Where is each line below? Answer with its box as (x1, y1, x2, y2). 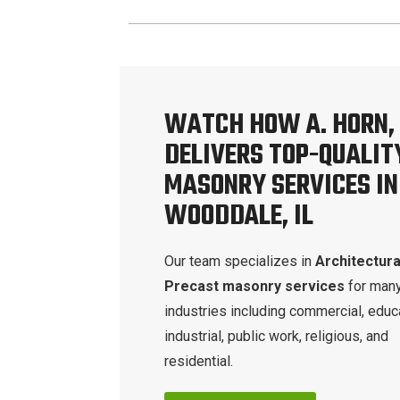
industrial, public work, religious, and (164, 327, 389, 345)
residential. (164, 352, 234, 370)
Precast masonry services (164, 277, 349, 295)
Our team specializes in (164, 252, 316, 270)
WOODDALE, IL (164, 194, 314, 238)
